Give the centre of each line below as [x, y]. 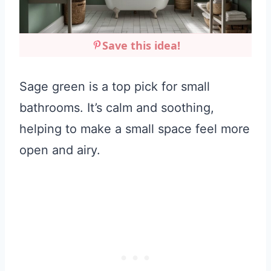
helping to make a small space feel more [135, 129]
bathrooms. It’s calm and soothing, [117, 108]
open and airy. [60, 150]
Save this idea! [141, 46]
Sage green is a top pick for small [115, 87]
